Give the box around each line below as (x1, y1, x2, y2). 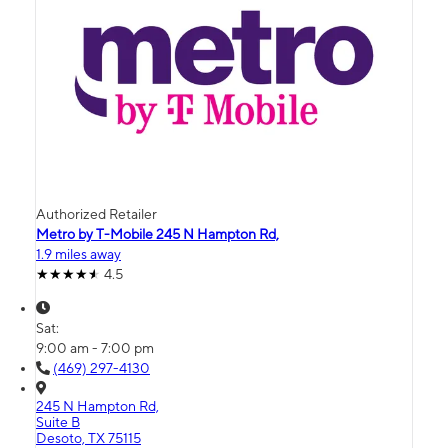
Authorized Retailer (36, 206, 157, 223)
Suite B (36, 414, 80, 431)
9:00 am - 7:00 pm (36, 340, 154, 357)
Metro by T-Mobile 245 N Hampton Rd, (36, 226, 279, 243)
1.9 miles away (36, 246, 121, 263)
